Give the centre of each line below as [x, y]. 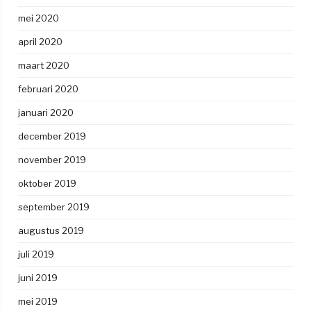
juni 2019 [38, 277]
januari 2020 [46, 112]
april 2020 [40, 41]
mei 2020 [39, 18]
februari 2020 [48, 89]
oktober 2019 [47, 183]
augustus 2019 [51, 230]
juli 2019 [36, 254]
